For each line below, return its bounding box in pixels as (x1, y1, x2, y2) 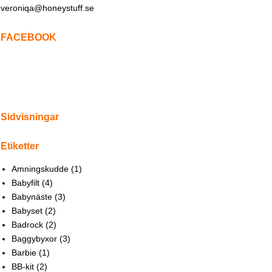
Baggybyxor (11, 233, 57, 243)
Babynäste (11, 191, 52, 202)
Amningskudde (11, 163, 69, 174)
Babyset (11, 205, 42, 216)
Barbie (11, 247, 36, 257)
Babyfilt (11, 177, 39, 188)
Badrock (11, 219, 43, 229)
